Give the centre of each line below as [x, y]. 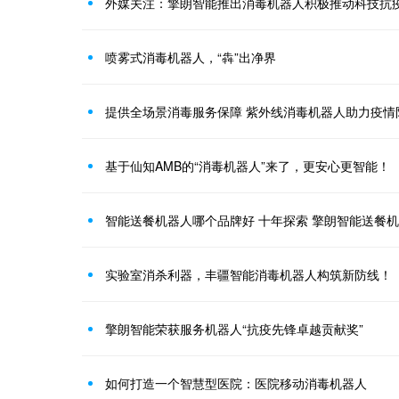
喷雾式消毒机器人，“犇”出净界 [191, 57]
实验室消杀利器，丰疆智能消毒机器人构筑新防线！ [248, 274]
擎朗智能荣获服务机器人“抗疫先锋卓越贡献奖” [234, 328]
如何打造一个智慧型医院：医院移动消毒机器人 [236, 383]
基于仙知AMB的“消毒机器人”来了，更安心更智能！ [248, 165]
